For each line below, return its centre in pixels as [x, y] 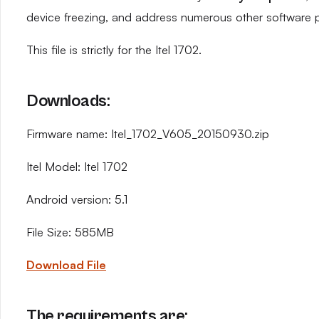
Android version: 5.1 [77, 199]
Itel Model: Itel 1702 [77, 167]
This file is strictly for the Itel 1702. [114, 50]
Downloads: [68, 101]
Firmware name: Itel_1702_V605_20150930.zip [148, 134]
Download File [66, 265]
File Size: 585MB [70, 232]
